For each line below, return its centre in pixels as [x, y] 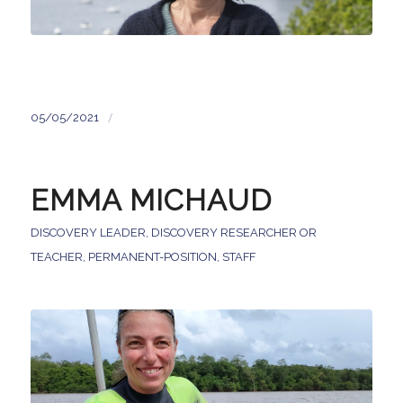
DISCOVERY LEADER [88, 233]
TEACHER [56, 257]
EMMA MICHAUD [151, 201]
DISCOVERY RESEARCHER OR [233, 233]
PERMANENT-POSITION [152, 257]
